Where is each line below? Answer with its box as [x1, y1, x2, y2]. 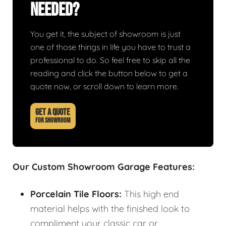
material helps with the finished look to [30, 203, 190, 214]
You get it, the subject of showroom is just [30, 29, 181, 39]
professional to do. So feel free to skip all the [30, 55, 190, 65]
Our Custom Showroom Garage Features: [13, 161, 195, 173]
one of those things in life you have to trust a [30, 42, 191, 52]
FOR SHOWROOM [35, 116, 71, 125]
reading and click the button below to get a [30, 68, 188, 78]
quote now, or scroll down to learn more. [30, 81, 179, 91]
